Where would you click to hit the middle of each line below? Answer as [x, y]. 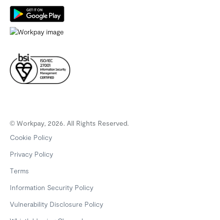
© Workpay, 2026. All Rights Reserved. [69, 123]
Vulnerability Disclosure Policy [56, 204]
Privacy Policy [31, 154]
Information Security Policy [52, 187]
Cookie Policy [31, 137]
